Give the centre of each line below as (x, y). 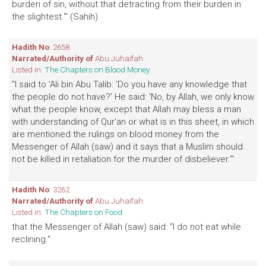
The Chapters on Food (83, 212)
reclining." (31, 239)
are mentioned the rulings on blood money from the (115, 134)
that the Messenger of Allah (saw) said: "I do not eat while (126, 227)
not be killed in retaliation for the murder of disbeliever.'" (123, 159)
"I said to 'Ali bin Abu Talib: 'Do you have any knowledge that (129, 84)
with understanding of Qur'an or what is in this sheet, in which (133, 122)
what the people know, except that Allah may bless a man (126, 109)
